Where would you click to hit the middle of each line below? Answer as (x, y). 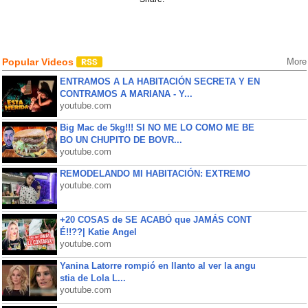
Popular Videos (39, 62)
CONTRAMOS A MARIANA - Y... (126, 94)
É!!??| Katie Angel (98, 232)
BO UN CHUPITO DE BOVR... (121, 140)
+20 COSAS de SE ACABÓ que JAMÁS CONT (155, 220)
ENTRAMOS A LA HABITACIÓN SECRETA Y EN (159, 81)
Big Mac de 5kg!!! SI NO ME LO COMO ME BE (157, 128)
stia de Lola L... (92, 278)
